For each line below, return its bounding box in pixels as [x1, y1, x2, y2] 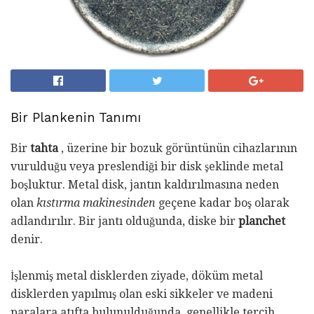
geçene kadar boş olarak [156, 196, 289, 210]
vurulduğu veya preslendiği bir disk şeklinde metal [11, 160, 283, 174]
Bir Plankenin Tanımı [11, 109, 141, 125]
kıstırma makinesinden [36, 196, 156, 210]
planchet [238, 214, 285, 228]
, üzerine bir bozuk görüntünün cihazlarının [58, 142, 297, 156]
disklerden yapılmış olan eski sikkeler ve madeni [11, 287, 273, 301]
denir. [11, 233, 43, 247]
